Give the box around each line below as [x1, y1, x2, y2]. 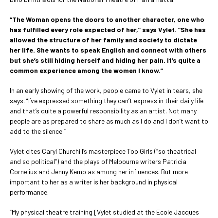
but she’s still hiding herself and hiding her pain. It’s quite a [10, 55, 200, 64]
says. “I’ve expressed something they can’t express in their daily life [10, 96, 203, 105]
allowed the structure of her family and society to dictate [10, 35, 197, 44]
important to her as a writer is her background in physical [10, 177, 178, 186]
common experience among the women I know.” [10, 66, 163, 74]
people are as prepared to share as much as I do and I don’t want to [10, 116, 208, 125]
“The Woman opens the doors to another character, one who [10, 15, 204, 23]
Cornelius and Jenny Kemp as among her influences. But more [10, 167, 188, 176]
